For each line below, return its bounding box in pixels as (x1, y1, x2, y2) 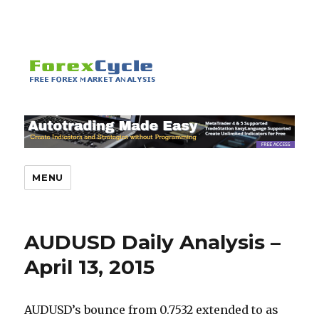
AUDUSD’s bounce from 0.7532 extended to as (24, 303, 279, 318)
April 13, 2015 (24, 255, 155, 280)
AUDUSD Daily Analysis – (24, 230, 281, 255)
